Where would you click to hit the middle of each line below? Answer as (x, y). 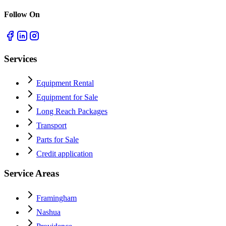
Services (20, 59)
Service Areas (32, 174)
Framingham (56, 198)
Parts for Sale (58, 140)
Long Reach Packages (72, 111)
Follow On (22, 14)
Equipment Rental (65, 83)
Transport (51, 126)
